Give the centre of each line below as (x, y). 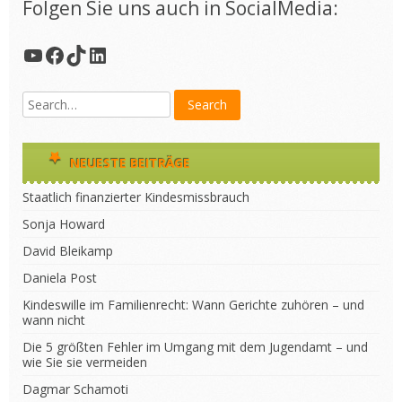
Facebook (90, 54)
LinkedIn (128, 54)
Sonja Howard (64, 224)
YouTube (66, 54)
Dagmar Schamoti (75, 389)
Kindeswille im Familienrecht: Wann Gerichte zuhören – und (193, 305)
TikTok (99, 54)
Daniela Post (60, 278)
